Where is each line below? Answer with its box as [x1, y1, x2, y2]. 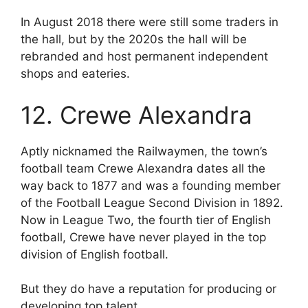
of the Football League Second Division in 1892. [21, 195, 283, 210]
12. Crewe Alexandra [21, 100, 252, 129]
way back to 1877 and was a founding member [21, 178, 280, 192]
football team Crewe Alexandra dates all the [21, 161, 265, 175]
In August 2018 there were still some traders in [21, 15, 278, 30]
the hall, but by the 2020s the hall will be [21, 32, 247, 47]
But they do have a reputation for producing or [21, 282, 276, 296]
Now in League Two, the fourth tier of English [21, 212, 271, 227]
